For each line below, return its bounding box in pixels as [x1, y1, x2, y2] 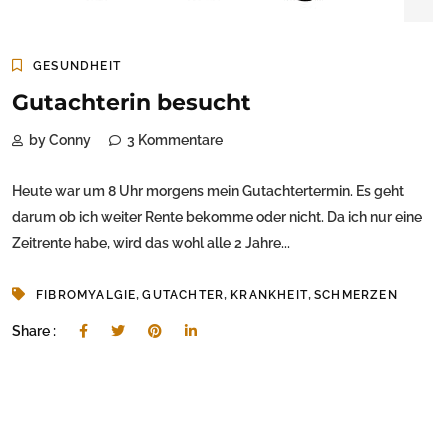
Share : [12, 323, 59, 340]
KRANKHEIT [230, 288, 309, 303]
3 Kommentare [127, 132, 223, 149]
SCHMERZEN [314, 288, 398, 303]
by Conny [29, 132, 91, 149]
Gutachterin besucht [12, 89, 251, 117]
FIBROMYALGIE [36, 288, 137, 303]
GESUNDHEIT [33, 59, 121, 74]
